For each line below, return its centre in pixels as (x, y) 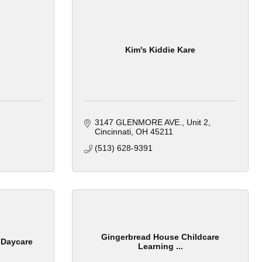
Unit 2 (197, 123)
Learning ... (160, 246)
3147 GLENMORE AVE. (138, 123)
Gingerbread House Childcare (160, 237)
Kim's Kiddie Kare (160, 49)
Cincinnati (113, 132)
